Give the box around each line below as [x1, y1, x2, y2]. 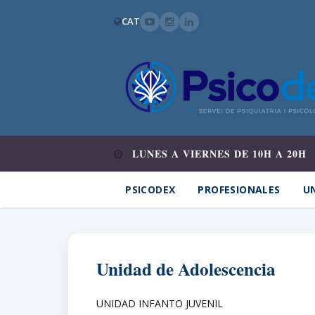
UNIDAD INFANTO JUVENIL [96, 296, 223, 310]
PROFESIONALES [198, 182, 281, 196]
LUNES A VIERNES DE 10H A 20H [129, 146, 307, 161]
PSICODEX [125, 182, 176, 196]
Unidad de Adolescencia [96, 255, 276, 282]
